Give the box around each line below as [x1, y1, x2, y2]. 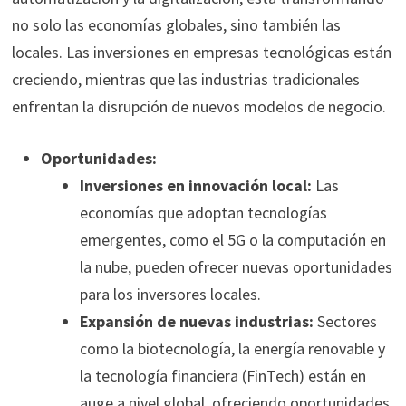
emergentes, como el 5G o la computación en [79, 229, 386, 251]
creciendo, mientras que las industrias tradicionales [11, 69, 360, 91]
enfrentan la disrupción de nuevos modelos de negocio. [11, 96, 386, 118]
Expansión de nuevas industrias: [79, 311, 314, 333]
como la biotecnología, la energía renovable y [79, 338, 385, 360]
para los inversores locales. [79, 284, 261, 305]
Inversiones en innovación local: [79, 175, 312, 197]
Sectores [313, 311, 377, 333]
